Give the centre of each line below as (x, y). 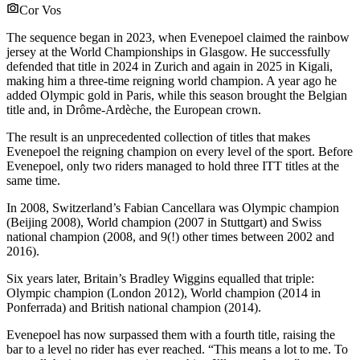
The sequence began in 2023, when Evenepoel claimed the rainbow (178, 37)
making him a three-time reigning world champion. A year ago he (172, 80)
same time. (35, 180)
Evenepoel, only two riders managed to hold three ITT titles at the (173, 166)
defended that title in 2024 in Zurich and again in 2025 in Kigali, (170, 66)
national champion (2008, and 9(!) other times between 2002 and (170, 236)
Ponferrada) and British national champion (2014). (134, 307)
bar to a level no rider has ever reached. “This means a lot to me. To (177, 349)
